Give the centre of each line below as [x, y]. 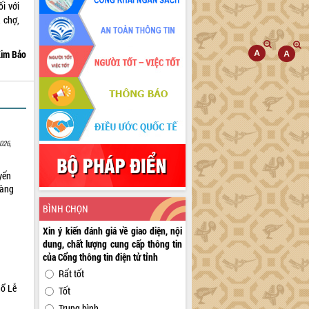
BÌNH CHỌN [66, 209]
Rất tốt [72, 274]
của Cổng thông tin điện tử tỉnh [101, 257]
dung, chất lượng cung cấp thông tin [113, 244]
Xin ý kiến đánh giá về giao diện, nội [113, 231]
